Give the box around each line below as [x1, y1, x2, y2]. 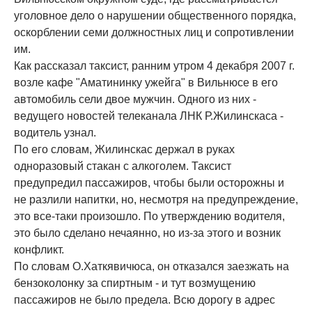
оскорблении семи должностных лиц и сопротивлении [14, 26, 294, 38]
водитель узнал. [14, 126, 96, 139]
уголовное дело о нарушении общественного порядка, [14, 9, 296, 22]
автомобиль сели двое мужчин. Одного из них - [14, 93, 256, 105]
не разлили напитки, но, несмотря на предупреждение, [14, 193, 298, 205]
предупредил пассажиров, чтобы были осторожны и [14, 176, 284, 189]
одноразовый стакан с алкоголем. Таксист [14, 159, 231, 172]
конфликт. [14, 243, 64, 256]
